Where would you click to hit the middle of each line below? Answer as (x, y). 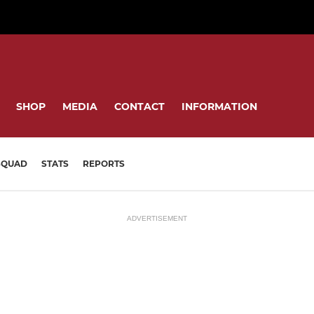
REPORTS (104, 164)
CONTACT (139, 106)
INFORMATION (219, 106)
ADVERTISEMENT (157, 218)
